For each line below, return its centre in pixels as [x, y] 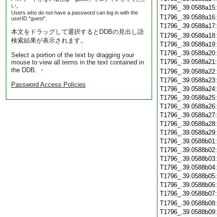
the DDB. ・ [28, 70]
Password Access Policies [48, 85]
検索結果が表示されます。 [49, 40]
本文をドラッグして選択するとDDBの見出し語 [77, 32]
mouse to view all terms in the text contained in [77, 62]
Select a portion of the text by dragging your [73, 55]
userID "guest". [29, 18]
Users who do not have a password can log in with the [75, 13]
